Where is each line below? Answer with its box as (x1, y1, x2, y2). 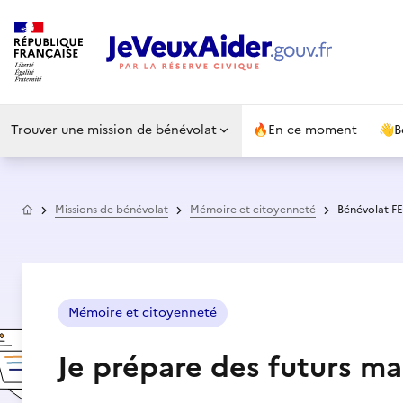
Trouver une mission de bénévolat (11, 121, 217, 139)
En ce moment (268, 121, 357, 139)
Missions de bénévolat (55, 201, 168, 218)
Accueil (32, 200, 71, 216)
